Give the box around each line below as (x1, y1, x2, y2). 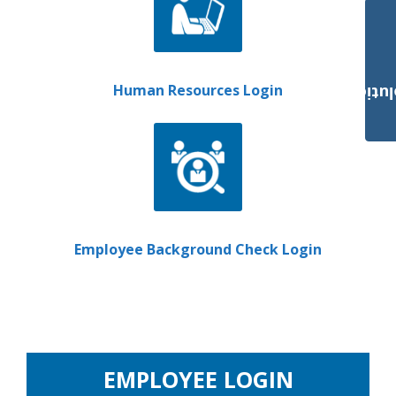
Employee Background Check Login (74, 240, 322, 259)
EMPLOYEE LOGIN (103, 364, 293, 394)
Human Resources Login (113, 80, 283, 100)
